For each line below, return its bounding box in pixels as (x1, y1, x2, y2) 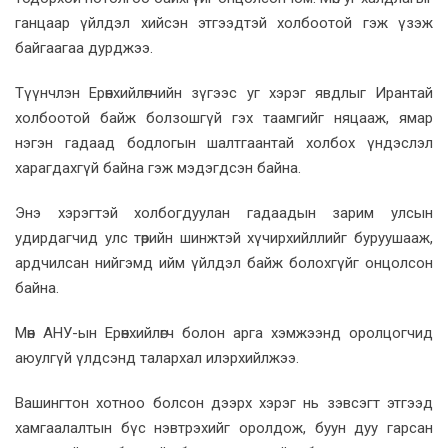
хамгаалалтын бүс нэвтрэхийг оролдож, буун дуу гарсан (15, 418, 433, 437)
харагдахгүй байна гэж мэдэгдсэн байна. (15, 158, 301, 177)
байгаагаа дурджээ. (15, 38, 153, 57)
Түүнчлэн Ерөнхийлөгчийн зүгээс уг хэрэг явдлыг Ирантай (15, 83, 433, 102)
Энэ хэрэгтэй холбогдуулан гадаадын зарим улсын (15, 203, 433, 222)
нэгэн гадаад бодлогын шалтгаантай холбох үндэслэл (15, 133, 433, 152)
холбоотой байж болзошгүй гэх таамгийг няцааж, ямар (15, 108, 433, 127)
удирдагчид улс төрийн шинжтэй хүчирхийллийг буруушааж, (15, 228, 433, 247)
